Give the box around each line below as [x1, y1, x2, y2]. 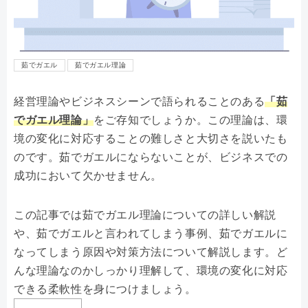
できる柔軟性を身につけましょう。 [14, 283, 197, 296]
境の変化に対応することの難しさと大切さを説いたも [14, 133, 288, 145]
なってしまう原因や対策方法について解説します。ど [14, 246, 288, 258]
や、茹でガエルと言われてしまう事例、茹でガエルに [14, 228, 288, 240]
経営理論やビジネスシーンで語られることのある [14, 96, 265, 108]
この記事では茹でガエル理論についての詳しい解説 [14, 209, 276, 221]
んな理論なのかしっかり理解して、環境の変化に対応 [14, 265, 288, 277]
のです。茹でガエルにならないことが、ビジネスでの [14, 151, 288, 164]
